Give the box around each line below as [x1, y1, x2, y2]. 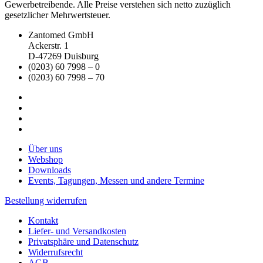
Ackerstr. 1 [28, 40, 69, 50]
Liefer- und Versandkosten [28, 225, 126, 236]
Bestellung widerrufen [5, 195, 87, 205]
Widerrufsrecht [28, 247, 83, 257]
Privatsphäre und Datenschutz [28, 236, 139, 247]
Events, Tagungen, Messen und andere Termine [28, 175, 204, 186]
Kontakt [28, 215, 58, 225]
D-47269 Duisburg [28, 50, 99, 61]
